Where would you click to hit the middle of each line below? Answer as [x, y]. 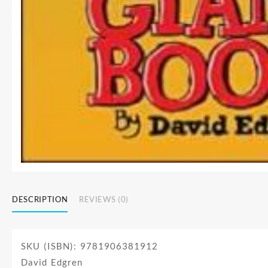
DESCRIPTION [40, 200]
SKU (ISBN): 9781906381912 [89, 246]
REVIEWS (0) [104, 200]
